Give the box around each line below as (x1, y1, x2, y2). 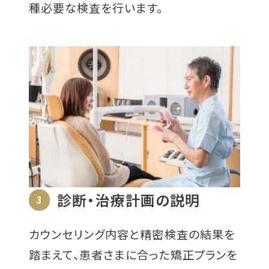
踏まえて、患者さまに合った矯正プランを (28, 246, 238, 263)
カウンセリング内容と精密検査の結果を (28, 226, 235, 243)
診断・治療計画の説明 (57, 189, 201, 211)
